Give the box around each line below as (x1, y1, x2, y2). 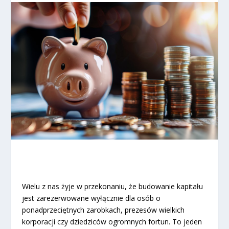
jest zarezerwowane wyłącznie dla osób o (21, 193, 161, 203)
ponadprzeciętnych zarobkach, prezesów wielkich (21, 204, 185, 215)
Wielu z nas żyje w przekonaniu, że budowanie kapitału (21, 181, 203, 191)
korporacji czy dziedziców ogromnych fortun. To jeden (21, 216, 202, 226)
